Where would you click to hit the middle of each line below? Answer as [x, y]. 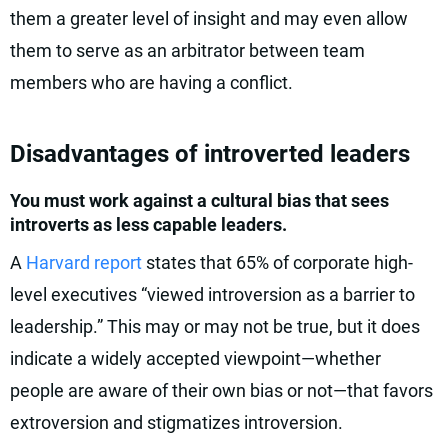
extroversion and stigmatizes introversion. [176, 422]
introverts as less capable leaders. [148, 224]
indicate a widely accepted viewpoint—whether [195, 358]
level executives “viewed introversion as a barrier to [212, 294]
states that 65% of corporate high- [279, 262]
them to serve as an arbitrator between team [187, 50]
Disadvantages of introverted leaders [210, 154]
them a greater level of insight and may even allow [209, 18]
